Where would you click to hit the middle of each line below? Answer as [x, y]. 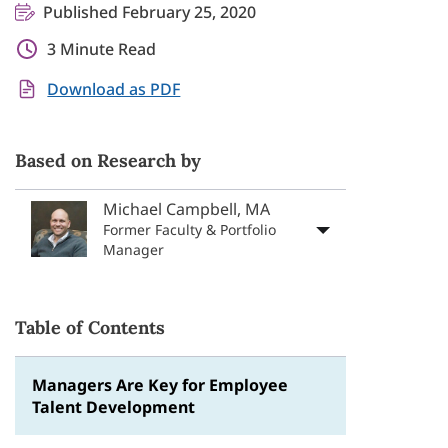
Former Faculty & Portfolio [190, 229]
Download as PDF [114, 89]
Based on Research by [108, 160]
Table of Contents [90, 327]
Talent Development [114, 407]
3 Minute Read [102, 49]
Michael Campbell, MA [187, 209]
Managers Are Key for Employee [160, 385]
